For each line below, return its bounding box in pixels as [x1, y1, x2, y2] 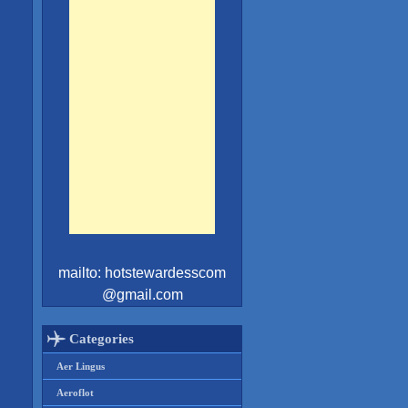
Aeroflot [56, 387, 94, 398]
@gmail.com [101, 287, 183, 302]
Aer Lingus [56, 361, 105, 372]
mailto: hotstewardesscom [58, 265, 226, 280]
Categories [69, 331, 134, 346]
